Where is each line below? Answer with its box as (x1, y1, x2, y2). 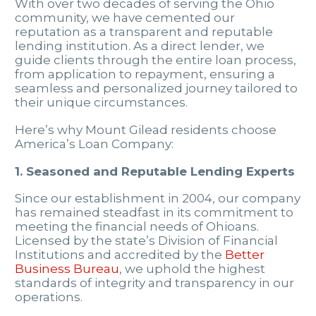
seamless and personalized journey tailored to (15, 81, 298, 96)
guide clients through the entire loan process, (15, 53, 296, 68)
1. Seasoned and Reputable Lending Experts (15, 164, 295, 178)
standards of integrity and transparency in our (15, 276, 294, 291)
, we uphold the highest (119, 262, 265, 276)
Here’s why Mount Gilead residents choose (15, 122, 276, 137)
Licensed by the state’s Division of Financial (15, 233, 278, 248)
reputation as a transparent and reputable (15, 25, 273, 39)
